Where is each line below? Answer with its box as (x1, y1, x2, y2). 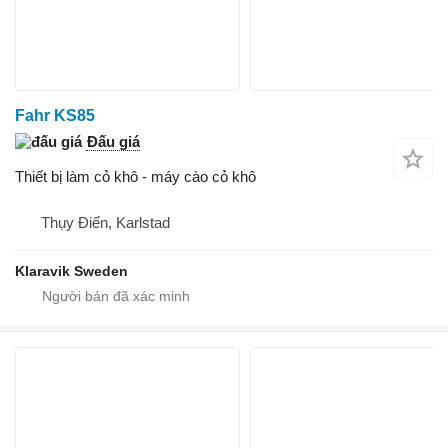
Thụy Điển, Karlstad (41, 214, 170, 232)
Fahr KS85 (15, 107, 95, 125)
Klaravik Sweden (15, 263, 128, 280)
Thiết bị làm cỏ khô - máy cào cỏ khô (15, 168, 256, 186)
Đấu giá (87, 133, 140, 151)
